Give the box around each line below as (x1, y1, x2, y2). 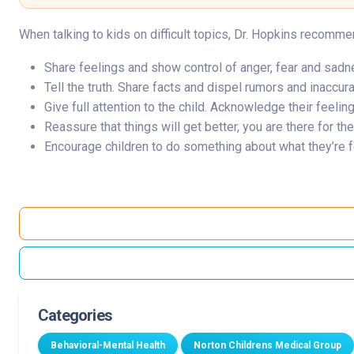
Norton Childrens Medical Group (194, 340, 341, 351)
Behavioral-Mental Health (51, 340, 165, 351)
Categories (38, 306, 112, 325)
